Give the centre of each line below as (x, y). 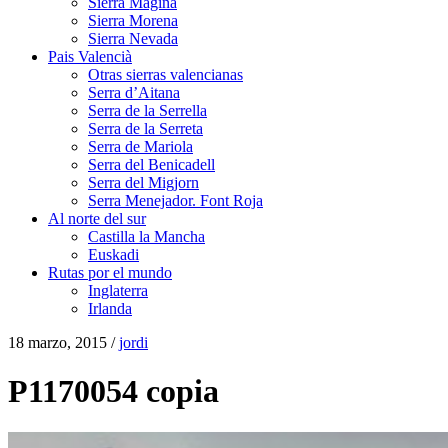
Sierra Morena (133, 20)
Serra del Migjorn (143, 182)
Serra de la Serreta (145, 128)
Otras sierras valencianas (165, 74)
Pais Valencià (90, 56)
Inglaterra (118, 290)
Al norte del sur (97, 218)
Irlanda (110, 308)
